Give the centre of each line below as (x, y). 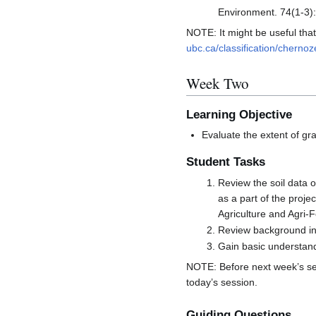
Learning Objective (239, 114)
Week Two (218, 83)
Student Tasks (226, 162)
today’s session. (222, 282)
